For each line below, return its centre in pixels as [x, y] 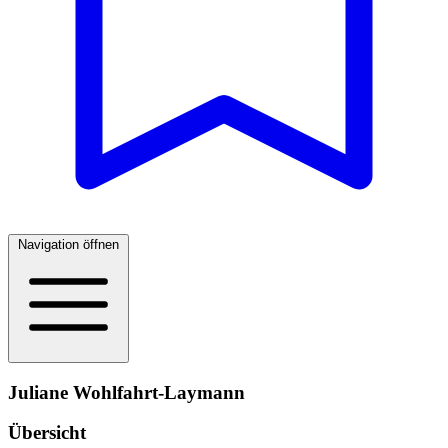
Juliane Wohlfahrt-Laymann [126, 392]
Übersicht [47, 433]
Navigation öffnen [68, 244]
